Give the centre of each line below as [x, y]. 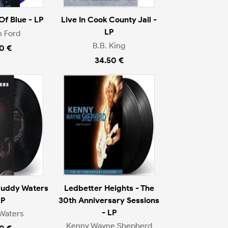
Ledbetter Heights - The [109, 188]
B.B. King [109, 45]
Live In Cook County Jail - [109, 20]
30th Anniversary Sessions [109, 200]
